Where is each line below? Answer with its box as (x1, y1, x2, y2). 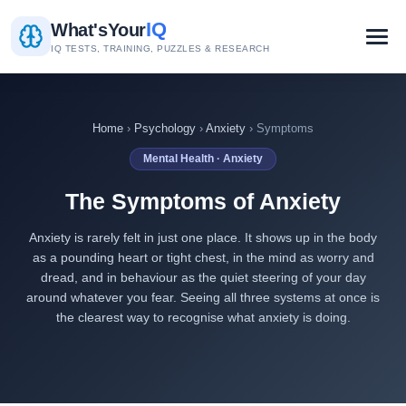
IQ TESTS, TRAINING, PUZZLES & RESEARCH (51, 43, 269, 53)
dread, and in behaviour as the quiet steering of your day (40, 270, 366, 285)
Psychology (134, 121, 196, 135)
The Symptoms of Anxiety (65, 189, 341, 215)
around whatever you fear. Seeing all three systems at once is (26, 290, 380, 305)
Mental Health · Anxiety (143, 152, 263, 166)
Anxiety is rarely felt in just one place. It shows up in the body (29, 230, 377, 246)
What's (51, 20, 108, 40)
